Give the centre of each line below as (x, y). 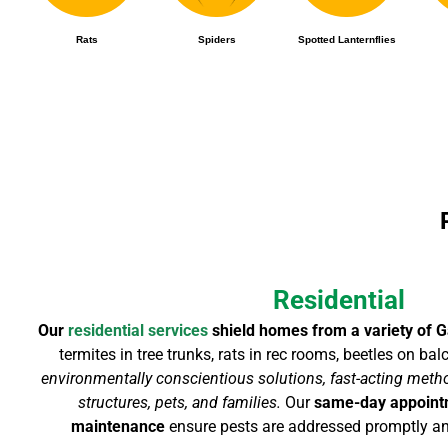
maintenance (118, 426)
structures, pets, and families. (182, 402)
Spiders (216, 39)
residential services (137, 330)
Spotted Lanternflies (346, 39)
